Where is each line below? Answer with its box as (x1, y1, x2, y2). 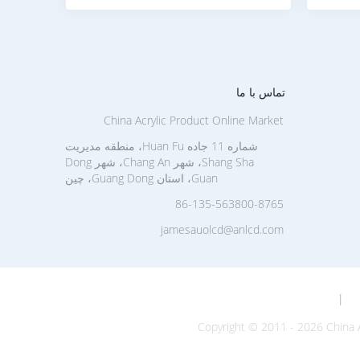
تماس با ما (236, 84, 285, 100)
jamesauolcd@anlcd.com (161, 222, 284, 237)
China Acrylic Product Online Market (104, 112, 284, 128)
